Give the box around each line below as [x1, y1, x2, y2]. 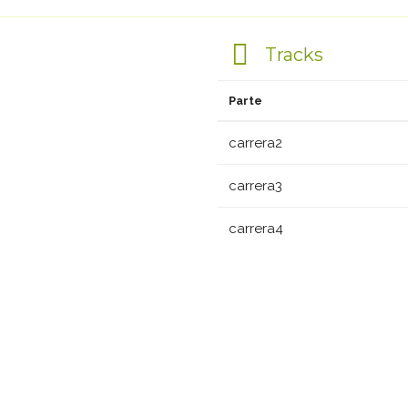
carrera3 [229, 178, 282, 194]
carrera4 [229, 220, 283, 237]
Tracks [260, 44, 323, 66]
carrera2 [229, 135, 282, 151]
